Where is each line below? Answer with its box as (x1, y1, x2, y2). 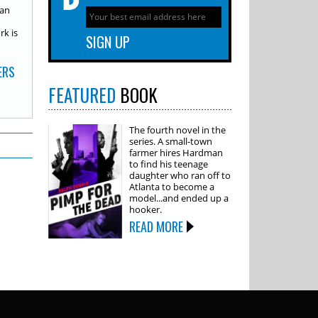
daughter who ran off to (129, 169, 231, 182)
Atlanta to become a (129, 180, 215, 194)
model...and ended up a (129, 192, 229, 205)
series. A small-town (129, 135, 213, 148)
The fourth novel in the (129, 124, 226, 137)
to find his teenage (129, 158, 209, 171)
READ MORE (129, 217, 184, 236)
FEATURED (48, 82, 116, 109)
